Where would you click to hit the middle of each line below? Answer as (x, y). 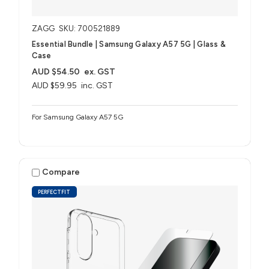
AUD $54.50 (56, 71)
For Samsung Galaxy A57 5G (77, 117)
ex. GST (100, 71)
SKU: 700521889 (89, 28)
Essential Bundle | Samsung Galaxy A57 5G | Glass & (128, 44)
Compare (61, 172)
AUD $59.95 (54, 85)
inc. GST (97, 85)
